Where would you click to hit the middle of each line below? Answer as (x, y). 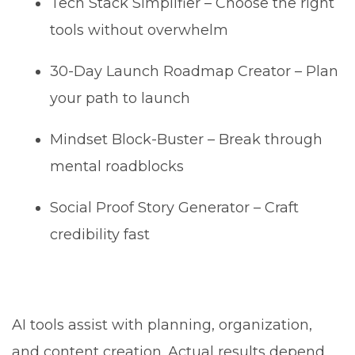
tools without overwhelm (139, 30)
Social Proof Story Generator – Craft (175, 207)
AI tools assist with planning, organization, (162, 324)
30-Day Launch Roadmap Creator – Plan (195, 71)
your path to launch (120, 98)
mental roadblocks (117, 166)
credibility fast (100, 234)
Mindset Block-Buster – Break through (187, 139)
